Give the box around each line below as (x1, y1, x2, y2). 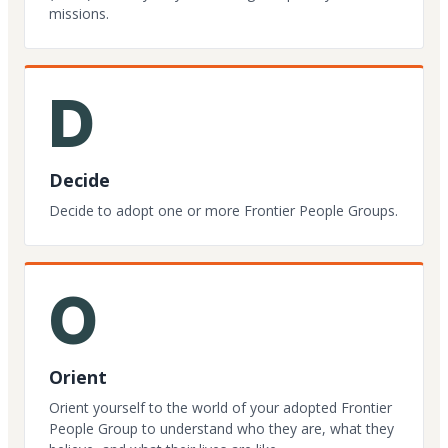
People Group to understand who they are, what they (49, 419, 394, 439)
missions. (49, 4, 109, 24)
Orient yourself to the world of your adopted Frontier (49, 398, 392, 418)
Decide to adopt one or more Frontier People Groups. (49, 201, 398, 221)
